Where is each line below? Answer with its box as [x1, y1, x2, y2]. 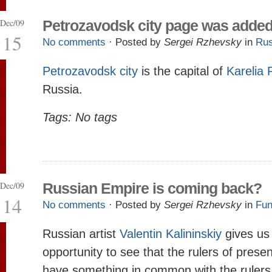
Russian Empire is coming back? [42, 180, 262, 197]
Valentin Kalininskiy [120, 227, 222, 240]
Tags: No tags [42, 110, 117, 124]
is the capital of [138, 64, 226, 78]
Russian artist [42, 227, 120, 240]
